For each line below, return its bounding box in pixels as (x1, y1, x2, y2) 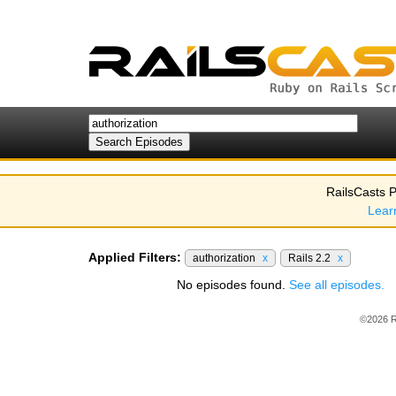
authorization (193, 252, 258, 264)
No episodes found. (177, 278, 289, 292)
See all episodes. (289, 278, 385, 292)
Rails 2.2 (288, 252, 333, 264)
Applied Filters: (88, 250, 181, 264)
